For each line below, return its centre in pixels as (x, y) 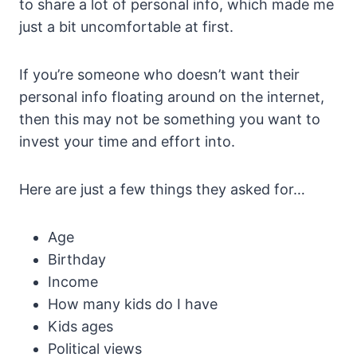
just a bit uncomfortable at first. (126, 27)
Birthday (77, 260)
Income (73, 282)
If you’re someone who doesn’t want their (159, 75)
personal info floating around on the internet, (172, 97)
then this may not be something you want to (170, 120)
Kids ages (80, 327)
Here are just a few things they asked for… (162, 190)
